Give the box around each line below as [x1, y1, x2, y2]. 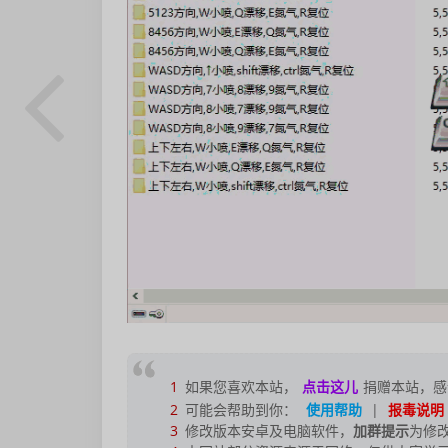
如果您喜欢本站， [181, 377, 297, 397]
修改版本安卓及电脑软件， [181, 421, 353, 441]
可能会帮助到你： [181, 400, 297, 420]
